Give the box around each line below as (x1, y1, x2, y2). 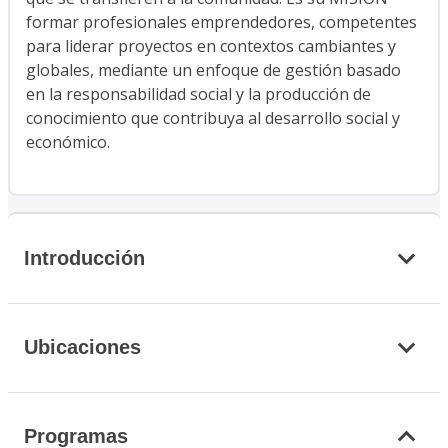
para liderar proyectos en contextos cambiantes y (26, 35, 396, 58)
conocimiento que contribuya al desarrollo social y (26, 107, 400, 130)
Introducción (24, 246, 145, 269)
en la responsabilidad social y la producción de (26, 83, 371, 106)
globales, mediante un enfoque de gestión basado (26, 59, 401, 82)
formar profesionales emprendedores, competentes (26, 11, 417, 34)
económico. (26, 131, 110, 154)
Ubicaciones (24, 336, 141, 359)
